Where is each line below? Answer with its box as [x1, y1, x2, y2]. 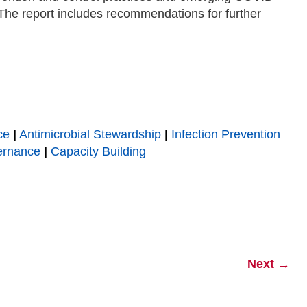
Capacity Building [51, 145, 146, 158]
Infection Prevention [171, 127, 280, 141]
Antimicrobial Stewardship [19, 127, 161, 141]
